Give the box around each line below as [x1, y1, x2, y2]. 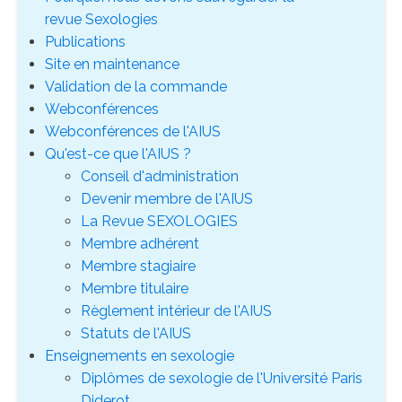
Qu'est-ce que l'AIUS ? [45, 144, 191, 162]
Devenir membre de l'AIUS [81, 189, 253, 207]
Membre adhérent [81, 234, 199, 252]
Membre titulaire [81, 279, 188, 297]
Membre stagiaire [81, 257, 196, 275]
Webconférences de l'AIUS [45, 122, 221, 140]
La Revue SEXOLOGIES [81, 212, 238, 230]
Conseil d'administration [81, 167, 239, 185]
